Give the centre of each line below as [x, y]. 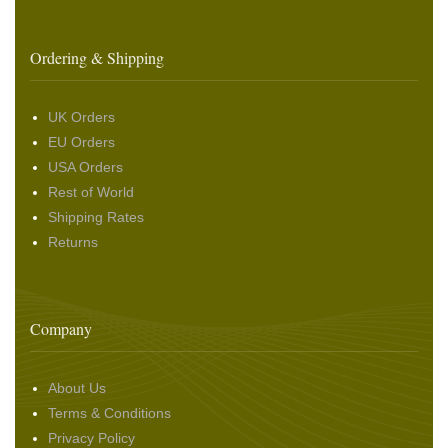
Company [61, 328]
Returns [73, 241]
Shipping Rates [96, 216]
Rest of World [91, 191]
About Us [77, 387]
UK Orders [81, 116]
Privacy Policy [91, 437]
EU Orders [81, 141]
